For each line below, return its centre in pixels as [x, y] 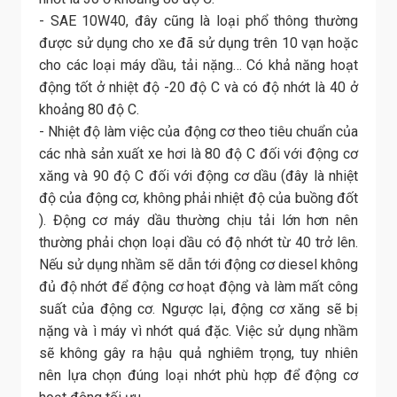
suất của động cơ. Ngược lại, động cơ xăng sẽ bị [198, 309]
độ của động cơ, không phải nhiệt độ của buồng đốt [198, 198]
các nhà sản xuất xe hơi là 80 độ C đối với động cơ [198, 154]
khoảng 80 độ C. [89, 110]
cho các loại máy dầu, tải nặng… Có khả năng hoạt [198, 66]
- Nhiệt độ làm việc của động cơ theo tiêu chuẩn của [198, 132]
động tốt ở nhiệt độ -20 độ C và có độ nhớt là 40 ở [198, 88]
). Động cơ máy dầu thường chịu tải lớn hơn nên [198, 221]
